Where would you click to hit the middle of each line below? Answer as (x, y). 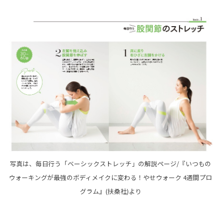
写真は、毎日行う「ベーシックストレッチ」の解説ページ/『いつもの (110, 163)
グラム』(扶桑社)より (110, 191)
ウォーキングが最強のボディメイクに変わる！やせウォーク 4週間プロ (110, 177)
